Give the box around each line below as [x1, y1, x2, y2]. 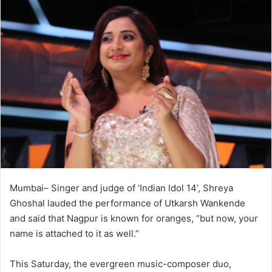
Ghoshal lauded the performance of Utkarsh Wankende [10, 197, 245, 209]
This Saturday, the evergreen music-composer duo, [10, 257, 231, 270]
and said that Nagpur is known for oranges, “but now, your [10, 212, 258, 224]
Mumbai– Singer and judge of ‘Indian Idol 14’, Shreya [10, 182, 233, 194]
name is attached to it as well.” [10, 227, 139, 239]
